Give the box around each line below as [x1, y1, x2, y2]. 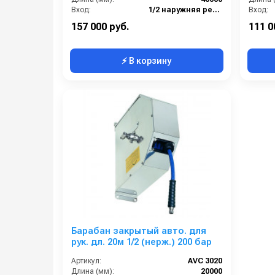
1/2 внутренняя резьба [210, 16, 218, 25]
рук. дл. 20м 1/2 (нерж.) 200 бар [71, 236, 212, 248]
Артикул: [71, 257, 101, 266]
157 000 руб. [71, 21, 130, 33]
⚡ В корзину [122, 56, 172, 66]
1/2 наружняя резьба [212, 6, 220, 15]
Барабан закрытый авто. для [71, 225, 206, 237]
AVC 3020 [187, 257, 222, 266]
